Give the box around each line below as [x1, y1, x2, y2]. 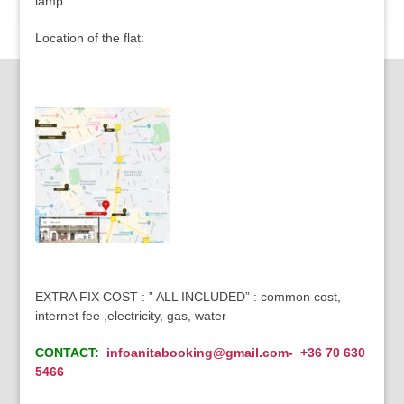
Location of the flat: [34, 31, 144, 45]
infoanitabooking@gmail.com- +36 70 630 [102, 345, 365, 360]
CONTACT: [34, 345, 103, 360]
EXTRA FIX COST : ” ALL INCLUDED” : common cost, [34, 289, 341, 304]
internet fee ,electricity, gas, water [34, 308, 226, 323]
